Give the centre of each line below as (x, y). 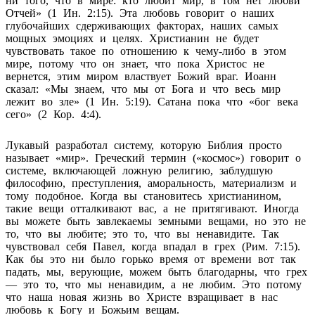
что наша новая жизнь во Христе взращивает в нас (142, 297)
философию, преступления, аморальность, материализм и (151, 183)
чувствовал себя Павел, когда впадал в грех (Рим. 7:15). (153, 246)
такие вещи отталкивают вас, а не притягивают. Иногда (152, 208)
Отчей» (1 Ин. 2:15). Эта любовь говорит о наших (140, 13)
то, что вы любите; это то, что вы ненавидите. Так (142, 233)
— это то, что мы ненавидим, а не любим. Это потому (154, 284)
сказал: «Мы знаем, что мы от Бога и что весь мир (143, 89)
